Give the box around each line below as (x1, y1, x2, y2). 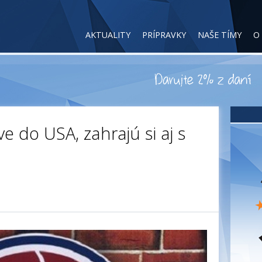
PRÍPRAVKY (142, 29, 186, 40)
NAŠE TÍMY (198, 29, 242, 40)
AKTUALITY (85, 29, 130, 40)
